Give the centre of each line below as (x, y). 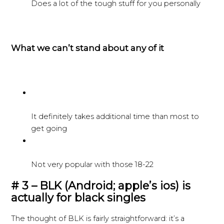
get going (49, 128)
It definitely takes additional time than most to (115, 116)
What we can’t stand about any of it (88, 47)
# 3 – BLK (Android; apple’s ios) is (101, 186)
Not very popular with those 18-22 (92, 164)
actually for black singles (78, 198)
